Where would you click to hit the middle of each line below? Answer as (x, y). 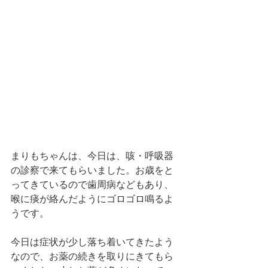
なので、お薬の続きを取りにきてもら (92, 256)
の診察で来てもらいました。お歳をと (92, 170)
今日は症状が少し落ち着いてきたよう (92, 242)
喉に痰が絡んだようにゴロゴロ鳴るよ (92, 199)
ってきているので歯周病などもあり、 (92, 184)
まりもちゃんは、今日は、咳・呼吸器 (92, 156)
